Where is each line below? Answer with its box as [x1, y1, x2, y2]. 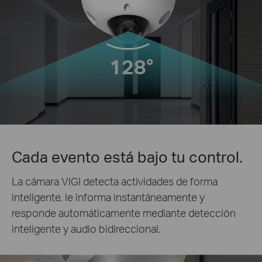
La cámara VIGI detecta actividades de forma [12, 174, 218, 188]
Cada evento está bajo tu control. [12, 146, 243, 166]
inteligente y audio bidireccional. [12, 221, 161, 235]
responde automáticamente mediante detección [12, 205, 236, 219]
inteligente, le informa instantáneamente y [12, 189, 205, 204]
